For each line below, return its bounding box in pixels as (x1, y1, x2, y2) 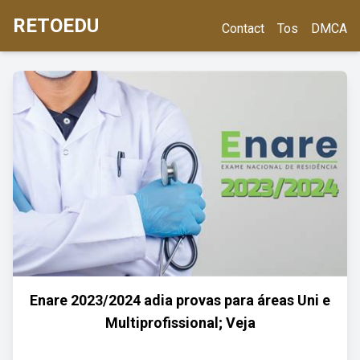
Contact (222, 21, 264, 36)
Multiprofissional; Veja (104, 314, 256, 331)
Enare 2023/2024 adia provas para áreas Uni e (30, 292, 330, 309)
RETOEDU (13, 14, 99, 37)
